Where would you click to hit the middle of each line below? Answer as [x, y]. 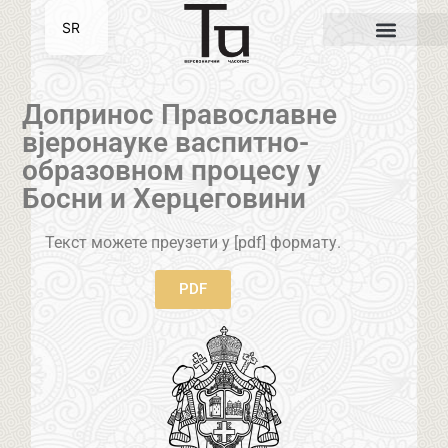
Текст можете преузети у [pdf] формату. [192, 243]
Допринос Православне [180, 115]
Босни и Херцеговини [164, 199]
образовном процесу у [172, 171]
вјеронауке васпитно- [166, 143]
